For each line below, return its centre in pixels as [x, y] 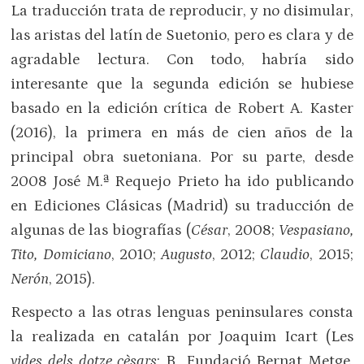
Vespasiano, [314, 230]
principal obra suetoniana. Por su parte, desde [182, 157]
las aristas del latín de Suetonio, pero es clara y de [182, 35]
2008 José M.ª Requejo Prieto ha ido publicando [182, 181]
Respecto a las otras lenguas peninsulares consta [182, 313]
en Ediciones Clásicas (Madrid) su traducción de [182, 206]
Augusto [186, 254]
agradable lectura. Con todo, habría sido [182, 59]
